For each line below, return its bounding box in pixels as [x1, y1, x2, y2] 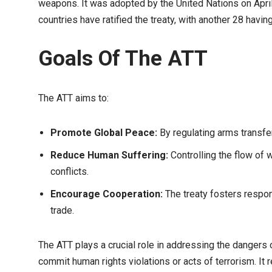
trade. [50, 205, 74, 216]
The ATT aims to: [38, 92, 109, 104]
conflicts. [50, 166, 89, 177]
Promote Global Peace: [50, 127, 157, 138]
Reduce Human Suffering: [50, 149, 168, 161]
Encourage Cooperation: [50, 188, 163, 200]
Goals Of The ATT [38, 46, 208, 71]
